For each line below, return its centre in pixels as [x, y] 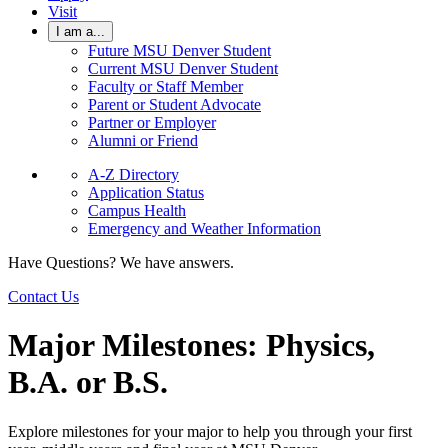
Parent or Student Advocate [174, 104]
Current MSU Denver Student [183, 68]
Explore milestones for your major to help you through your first [210, 431]
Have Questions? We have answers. [121, 262]
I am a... [80, 31]
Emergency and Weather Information [204, 228]
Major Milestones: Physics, [191, 345]
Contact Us [43, 296]
